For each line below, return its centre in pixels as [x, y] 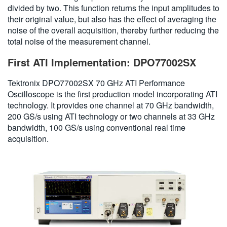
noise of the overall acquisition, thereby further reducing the [113, 30]
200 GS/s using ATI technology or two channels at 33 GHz [111, 116]
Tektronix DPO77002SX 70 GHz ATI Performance [96, 83]
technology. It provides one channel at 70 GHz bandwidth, [111, 105]
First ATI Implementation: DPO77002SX [102, 62]
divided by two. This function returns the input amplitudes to [113, 8]
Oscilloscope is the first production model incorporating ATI [112, 94]
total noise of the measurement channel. [79, 41]
